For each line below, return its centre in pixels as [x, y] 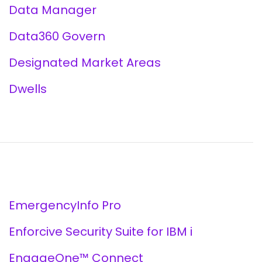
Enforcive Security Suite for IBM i [100, 232]
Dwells [27, 89]
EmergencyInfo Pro [65, 205]
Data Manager [52, 10]
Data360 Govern [57, 36]
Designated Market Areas [85, 63]
